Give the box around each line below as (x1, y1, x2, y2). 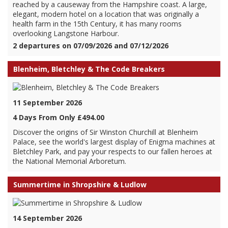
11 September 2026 (13, 98, 82, 107)
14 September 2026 (13, 213, 82, 223)
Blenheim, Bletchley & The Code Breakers (13, 64, 165, 74)
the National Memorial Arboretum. (13, 156, 126, 166)
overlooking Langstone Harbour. (13, 28, 119, 38)
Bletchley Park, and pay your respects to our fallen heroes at (13, 147, 212, 156)
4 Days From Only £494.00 (13, 112, 104, 122)
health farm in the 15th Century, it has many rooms (13, 19, 182, 28)
